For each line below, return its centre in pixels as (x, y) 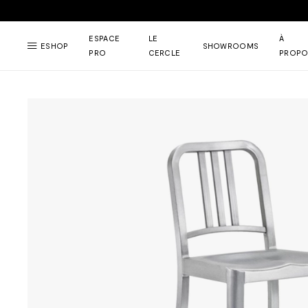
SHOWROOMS (231, 46)
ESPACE (104, 38)
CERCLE (164, 53)
